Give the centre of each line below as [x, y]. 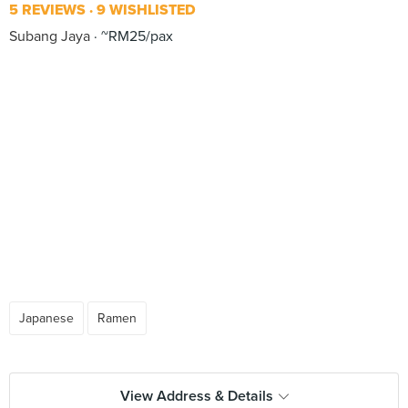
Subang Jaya [50, 36]
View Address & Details [196, 396]
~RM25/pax [135, 36]
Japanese [46, 318]
